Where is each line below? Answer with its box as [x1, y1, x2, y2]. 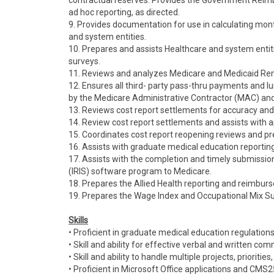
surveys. [68, 56, 100, 66]
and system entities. [68, 32, 146, 42]
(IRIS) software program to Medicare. [68, 166, 212, 176]
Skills [68, 215, 88, 225]
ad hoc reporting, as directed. [68, 7, 180, 17]
